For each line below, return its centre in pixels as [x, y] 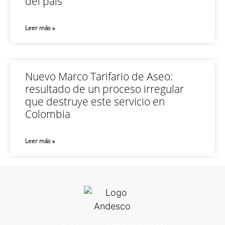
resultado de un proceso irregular [104, 89]
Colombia [48, 114]
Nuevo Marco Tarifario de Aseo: [99, 76]
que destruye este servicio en [95, 101]
